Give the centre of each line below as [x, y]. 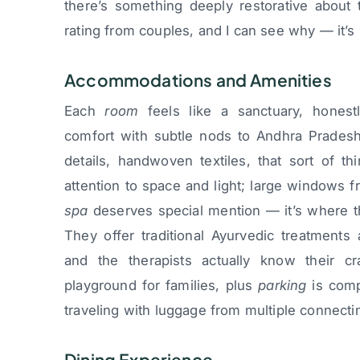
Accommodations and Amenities [198, 80]
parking [282, 286]
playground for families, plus [162, 286]
